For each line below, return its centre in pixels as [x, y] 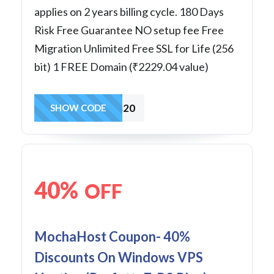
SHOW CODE [78, 107]
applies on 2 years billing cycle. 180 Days [129, 11]
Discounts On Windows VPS [119, 257]
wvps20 [117, 108]
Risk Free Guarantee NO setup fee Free [129, 30]
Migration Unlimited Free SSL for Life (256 [134, 48]
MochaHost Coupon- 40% [112, 236]
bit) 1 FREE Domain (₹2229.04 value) [121, 66]
